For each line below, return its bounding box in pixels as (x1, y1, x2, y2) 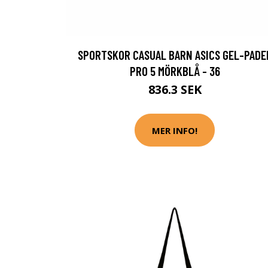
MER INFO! (152, 124, 197, 136)
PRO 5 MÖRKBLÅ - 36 (129, 63, 220, 79)
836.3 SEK (148, 81, 202, 98)
